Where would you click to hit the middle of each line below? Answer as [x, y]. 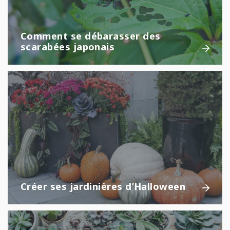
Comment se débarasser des [91, 35]
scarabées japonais [68, 46]
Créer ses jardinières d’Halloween [103, 186]
